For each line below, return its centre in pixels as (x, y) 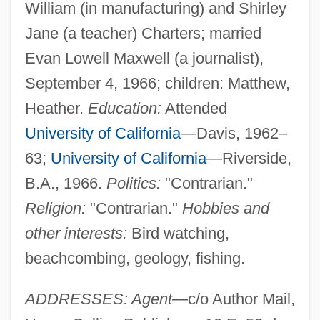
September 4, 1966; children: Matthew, (157, 83)
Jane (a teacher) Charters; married (143, 33)
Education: (124, 108)
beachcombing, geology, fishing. (135, 258)
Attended (194, 108)
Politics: (133, 183)
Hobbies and (225, 208)
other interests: (76, 233)
